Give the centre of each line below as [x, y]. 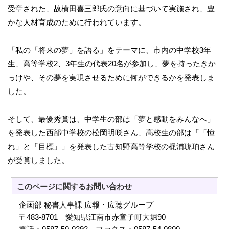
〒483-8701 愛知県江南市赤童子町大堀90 [93, 217]
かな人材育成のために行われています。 [77, 22]
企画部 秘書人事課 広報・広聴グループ [86, 205]
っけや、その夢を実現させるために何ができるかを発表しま [111, 77]
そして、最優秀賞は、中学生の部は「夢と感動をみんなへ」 [111, 119]
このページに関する [52, 186]
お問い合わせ [109, 186]
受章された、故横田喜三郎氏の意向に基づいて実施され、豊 [111, 8]
